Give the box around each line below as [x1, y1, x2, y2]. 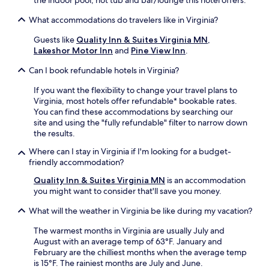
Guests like [34, 34, 76, 46]
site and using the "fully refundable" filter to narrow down [34, 117, 247, 128]
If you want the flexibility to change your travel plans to [34, 85, 237, 96]
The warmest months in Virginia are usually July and [34, 225, 225, 237]
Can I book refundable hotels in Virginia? [29, 65, 179, 76]
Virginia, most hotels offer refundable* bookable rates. [34, 95, 237, 107]
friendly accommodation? [29, 157, 124, 168]
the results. [34, 128, 75, 139]
